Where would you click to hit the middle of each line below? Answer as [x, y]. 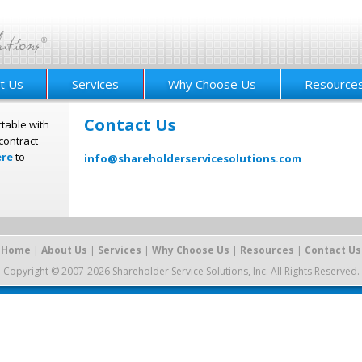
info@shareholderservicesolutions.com [193, 158]
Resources [267, 250]
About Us [64, 250]
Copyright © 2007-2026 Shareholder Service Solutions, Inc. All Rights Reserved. [181, 271]
